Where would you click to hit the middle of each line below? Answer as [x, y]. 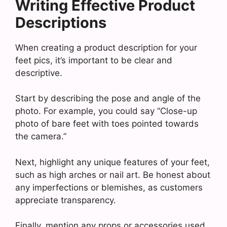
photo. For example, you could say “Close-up [106, 111]
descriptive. [39, 73]
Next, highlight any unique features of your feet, [112, 162]
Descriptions [61, 22]
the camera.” [41, 136]
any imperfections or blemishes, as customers [109, 187]
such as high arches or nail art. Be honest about [113, 175]
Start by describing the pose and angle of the [108, 98]
